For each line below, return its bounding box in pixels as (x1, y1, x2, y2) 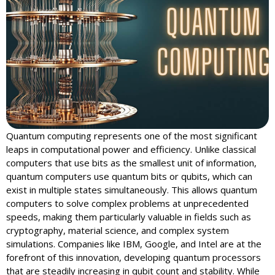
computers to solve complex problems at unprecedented (6, 197, 249, 210)
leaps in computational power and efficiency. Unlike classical (6, 143, 256, 156)
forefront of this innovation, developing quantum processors (6, 251, 261, 264)
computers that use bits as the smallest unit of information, (6, 157, 257, 169)
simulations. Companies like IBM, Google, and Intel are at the (6, 238, 261, 250)
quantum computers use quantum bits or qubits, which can (6, 170, 252, 183)
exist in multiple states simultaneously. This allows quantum (6, 184, 257, 196)
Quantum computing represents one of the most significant (6, 130, 257, 142)
